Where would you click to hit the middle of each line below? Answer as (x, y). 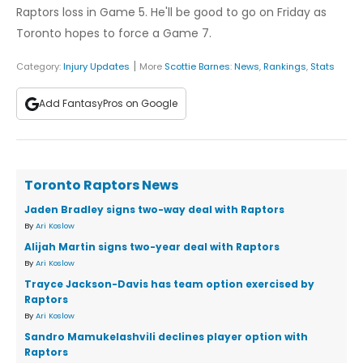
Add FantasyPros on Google (108, 104)
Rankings (285, 67)
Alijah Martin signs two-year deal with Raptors (152, 247)
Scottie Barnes (197, 67)
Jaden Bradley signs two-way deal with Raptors (154, 210)
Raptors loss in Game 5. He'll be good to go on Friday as (171, 13)
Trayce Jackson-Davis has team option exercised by (169, 284)
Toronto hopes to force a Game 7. (114, 34)
